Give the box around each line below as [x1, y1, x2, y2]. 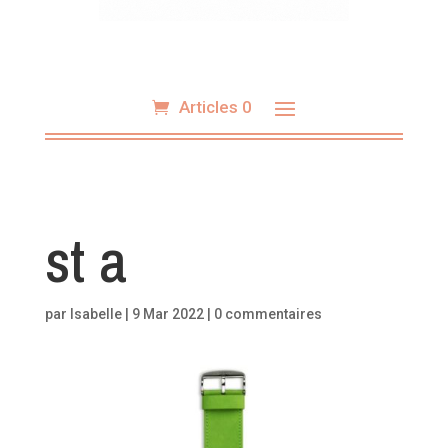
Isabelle [69, 306, 122, 322]
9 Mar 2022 [131, 306, 204, 322]
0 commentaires [213, 306, 322, 322]
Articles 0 [178, 97, 252, 117]
